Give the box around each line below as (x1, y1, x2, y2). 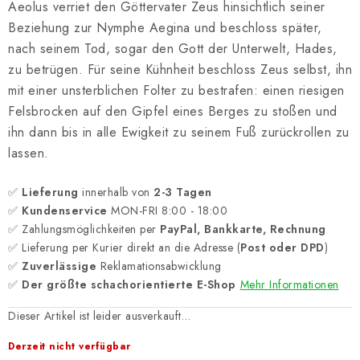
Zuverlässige (22, 257, 96, 274)
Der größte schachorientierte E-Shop (22, 276, 236, 292)
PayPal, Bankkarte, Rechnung (160, 220, 326, 237)
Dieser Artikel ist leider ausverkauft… (8, 307, 190, 324)
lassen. (8, 143, 49, 162)
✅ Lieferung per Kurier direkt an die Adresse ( (8, 239, 240, 256)
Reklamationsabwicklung (96, 257, 222, 274)
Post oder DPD (240, 239, 325, 256)
